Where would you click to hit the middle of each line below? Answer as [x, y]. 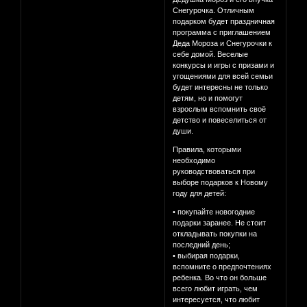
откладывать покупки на [215, 234]
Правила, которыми [207, 150]
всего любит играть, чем [216, 289]
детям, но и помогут [208, 98]
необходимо [194, 161]
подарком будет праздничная [224, 22]
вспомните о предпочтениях [222, 267]
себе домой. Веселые [211, 54]
